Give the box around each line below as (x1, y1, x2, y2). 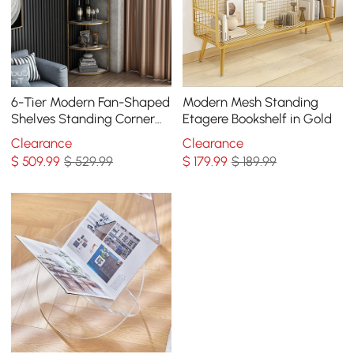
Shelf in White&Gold (11, 127, 130, 144)
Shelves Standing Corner (11, 111, 156, 127)
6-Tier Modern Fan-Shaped (11, 94, 171, 111)
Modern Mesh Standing (183, 94, 319, 111)
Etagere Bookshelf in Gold (183, 111, 333, 127)
